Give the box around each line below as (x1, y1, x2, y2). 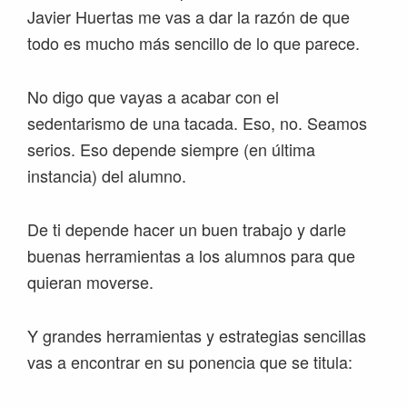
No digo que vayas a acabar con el (27, 84, 279, 109)
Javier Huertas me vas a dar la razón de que (27, 5, 350, 29)
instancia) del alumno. (27, 164, 186, 188)
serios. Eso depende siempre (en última (27, 137, 315, 162)
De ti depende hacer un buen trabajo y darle (27, 217, 346, 242)
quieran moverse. (27, 270, 154, 294)
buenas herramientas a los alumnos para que (27, 243, 355, 268)
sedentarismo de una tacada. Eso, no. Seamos (27, 111, 367, 135)
